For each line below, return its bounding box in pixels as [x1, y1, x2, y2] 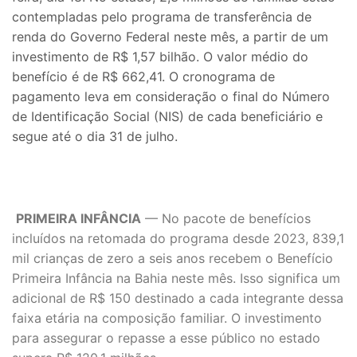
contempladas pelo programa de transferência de [12, 9, 312, 25]
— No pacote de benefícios [145, 210, 311, 227]
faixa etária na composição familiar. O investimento [12, 310, 322, 327]
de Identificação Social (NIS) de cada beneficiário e [12, 108, 323, 125]
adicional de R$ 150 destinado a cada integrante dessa [12, 290, 343, 307]
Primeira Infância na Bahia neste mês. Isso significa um [12, 270, 340, 287]
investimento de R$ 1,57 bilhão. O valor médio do [12, 49, 308, 65]
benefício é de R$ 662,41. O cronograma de [12, 69, 275, 85]
